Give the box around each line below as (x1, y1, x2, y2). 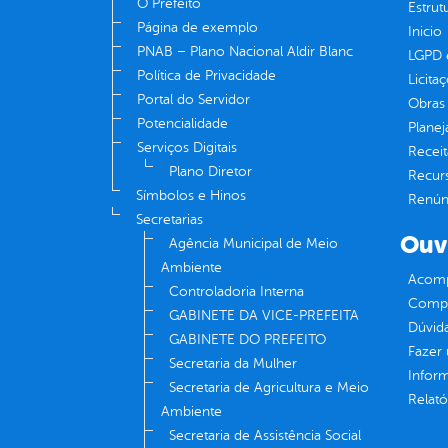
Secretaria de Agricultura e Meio (169, 380, 369, 396)
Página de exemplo (137, 20, 258, 36)
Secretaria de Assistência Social (169, 428, 361, 444)
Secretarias (136, 212, 203, 228)
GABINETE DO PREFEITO (169, 332, 326, 348)
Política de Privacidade (137, 68, 276, 84)
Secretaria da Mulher (169, 356, 297, 372)
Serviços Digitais (137, 140, 237, 156)
